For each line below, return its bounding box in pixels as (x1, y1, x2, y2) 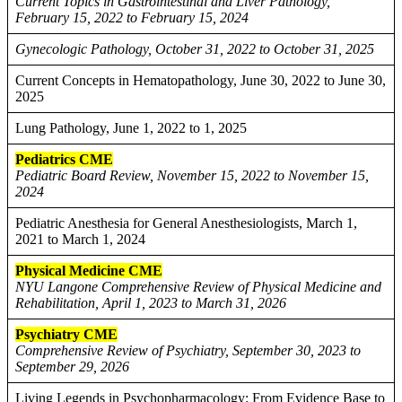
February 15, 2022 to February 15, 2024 (15, 10, 249, 26)
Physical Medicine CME (15, 263, 162, 279)
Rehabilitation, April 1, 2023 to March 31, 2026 (15, 295, 286, 311)
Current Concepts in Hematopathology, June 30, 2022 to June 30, (15, 73, 386, 89)
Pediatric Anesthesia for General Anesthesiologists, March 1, (15, 215, 357, 232)
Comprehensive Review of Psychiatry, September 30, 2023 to (15, 343, 361, 359)
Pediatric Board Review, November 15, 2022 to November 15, (15, 168, 369, 184)
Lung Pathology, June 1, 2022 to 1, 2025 (15, 120, 247, 136)
